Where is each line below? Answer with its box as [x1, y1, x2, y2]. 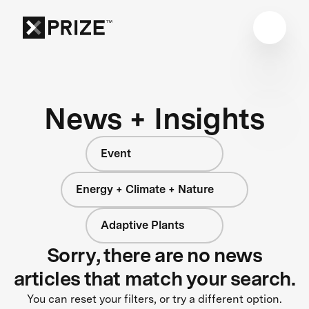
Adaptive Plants [101, 218, 184, 232]
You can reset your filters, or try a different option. [27, 292, 282, 306]
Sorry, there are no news [46, 243, 263, 267]
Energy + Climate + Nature [76, 182, 215, 196]
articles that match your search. [13, 266, 296, 290]
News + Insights [44, 100, 265, 136]
